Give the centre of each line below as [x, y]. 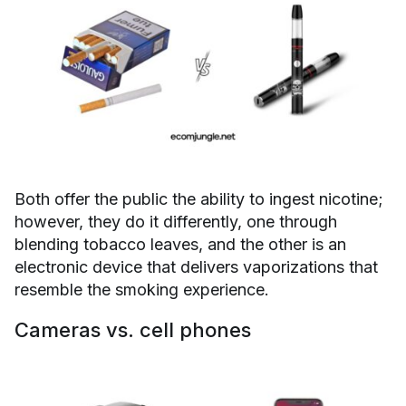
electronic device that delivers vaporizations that [196, 267]
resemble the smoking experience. [142, 290]
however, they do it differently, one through [176, 222]
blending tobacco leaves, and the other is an [180, 245]
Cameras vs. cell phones [133, 330]
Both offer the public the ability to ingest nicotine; [199, 199]
